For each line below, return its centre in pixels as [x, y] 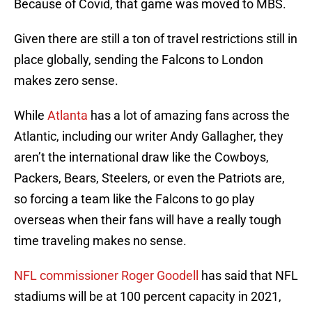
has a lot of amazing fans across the [189, 116]
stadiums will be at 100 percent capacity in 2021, [148, 297]
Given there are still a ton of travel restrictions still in [156, 39]
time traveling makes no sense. [100, 241]
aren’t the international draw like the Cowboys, [141, 157]
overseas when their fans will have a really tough [148, 220]
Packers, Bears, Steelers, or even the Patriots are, [149, 178]
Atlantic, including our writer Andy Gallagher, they [149, 136]
